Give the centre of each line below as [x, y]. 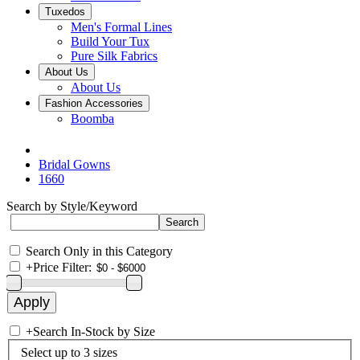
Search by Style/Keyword [72, 206]
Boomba [92, 119]
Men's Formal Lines [121, 27]
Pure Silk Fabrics [114, 56]
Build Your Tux [110, 41]
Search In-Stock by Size [94, 331]
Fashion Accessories [94, 103]
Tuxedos [65, 12]
